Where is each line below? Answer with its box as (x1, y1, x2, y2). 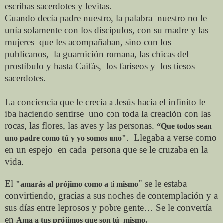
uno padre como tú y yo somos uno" (5, 133, 126, 142)
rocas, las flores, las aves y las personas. (5, 120, 154, 131)
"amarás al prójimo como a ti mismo (16, 179, 138, 188)
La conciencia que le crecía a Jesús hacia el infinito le (5, 96, 205, 107)
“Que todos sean (157, 121, 212, 130)
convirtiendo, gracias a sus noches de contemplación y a (5, 190, 218, 201)
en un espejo (5, 144, 53, 155)
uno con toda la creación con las (89, 108, 211, 119)
